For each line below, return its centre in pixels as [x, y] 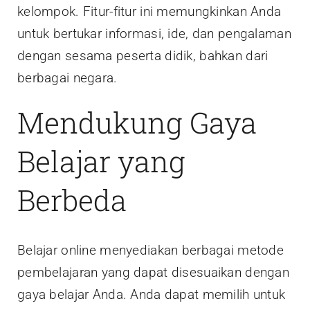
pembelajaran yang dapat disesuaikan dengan [153, 272]
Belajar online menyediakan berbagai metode [151, 250]
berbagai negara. [67, 77]
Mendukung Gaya [137, 122]
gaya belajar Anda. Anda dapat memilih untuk [152, 294]
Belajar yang [101, 161]
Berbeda [72, 199]
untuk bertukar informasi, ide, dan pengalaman [154, 33]
